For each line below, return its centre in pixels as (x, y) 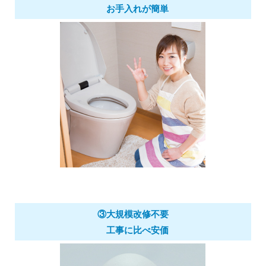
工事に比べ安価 (133, 230)
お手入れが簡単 (133, 8)
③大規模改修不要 (133, 214)
